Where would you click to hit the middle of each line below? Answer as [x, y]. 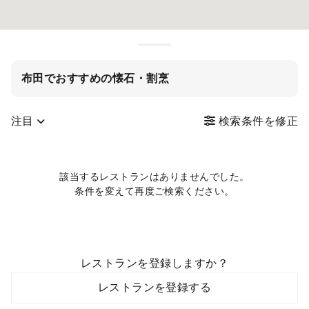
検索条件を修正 [257, 121]
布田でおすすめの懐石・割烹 [96, 79]
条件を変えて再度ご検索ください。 [154, 191]
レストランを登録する [154, 288]
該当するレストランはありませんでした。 [154, 177]
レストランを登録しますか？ [154, 263]
